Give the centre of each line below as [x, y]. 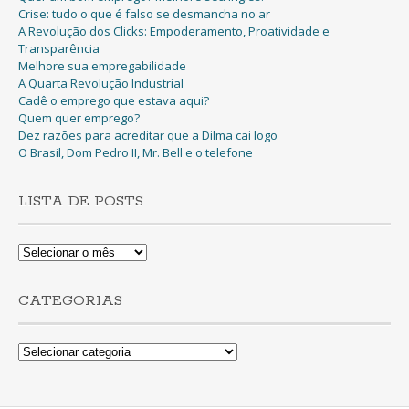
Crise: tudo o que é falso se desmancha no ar [144, 13]
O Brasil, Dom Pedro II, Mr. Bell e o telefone [136, 152]
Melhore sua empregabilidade [102, 65]
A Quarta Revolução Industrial [101, 83]
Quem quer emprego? [79, 117]
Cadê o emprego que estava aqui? [114, 100]
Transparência [59, 48]
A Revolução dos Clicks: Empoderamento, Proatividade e [174, 31]
